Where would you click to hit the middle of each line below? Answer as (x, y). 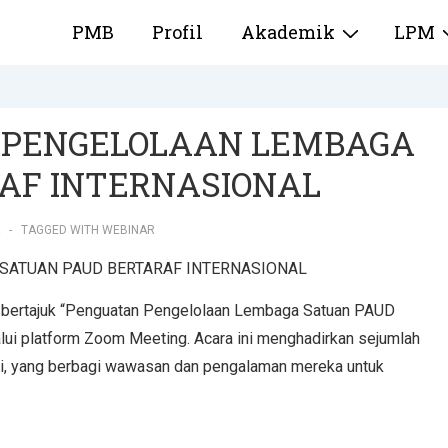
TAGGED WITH (61, 230)
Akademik (288, 32)
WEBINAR (128, 230)
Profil (177, 32)
